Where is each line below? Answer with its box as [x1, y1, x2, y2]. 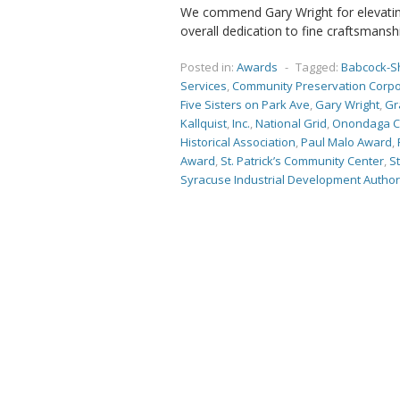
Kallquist [180, 115, 227, 131]
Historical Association [180, 134, 296, 150]
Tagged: [296, 59, 338, 75]
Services [180, 78, 227, 94]
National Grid [255, 115, 327, 131]
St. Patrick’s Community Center [221, 153, 384, 169]
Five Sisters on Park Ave [180, 96, 310, 112]
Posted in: [180, 59, 234, 75]
